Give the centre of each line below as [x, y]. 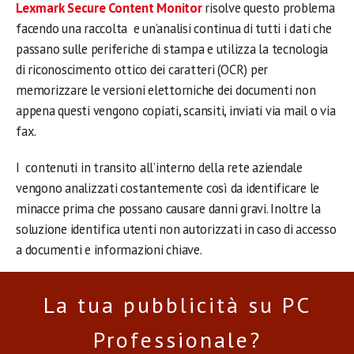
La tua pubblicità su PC [177, 305]
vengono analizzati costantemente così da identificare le [168, 188]
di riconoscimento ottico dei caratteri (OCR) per [142, 70]
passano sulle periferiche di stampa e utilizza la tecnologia [172, 49]
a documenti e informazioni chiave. [109, 250]
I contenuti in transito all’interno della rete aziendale [159, 168]
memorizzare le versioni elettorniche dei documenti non [166, 90]
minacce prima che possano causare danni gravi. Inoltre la [168, 209]
